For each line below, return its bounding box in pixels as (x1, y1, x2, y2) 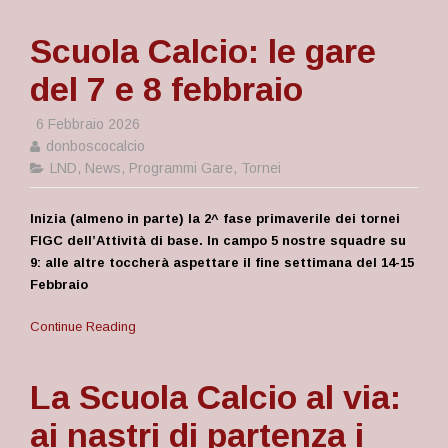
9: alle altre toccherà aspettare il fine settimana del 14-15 (30, 255, 414, 270)
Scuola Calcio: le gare (30, 32, 376, 70)
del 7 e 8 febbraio (30, 70, 303, 108)
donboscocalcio (42, 138, 145, 154)
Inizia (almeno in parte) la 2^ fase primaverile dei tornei (30, 211, 400, 226)
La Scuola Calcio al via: (30, 378, 401, 416)
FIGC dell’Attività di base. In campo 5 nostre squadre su (30, 233, 406, 248)
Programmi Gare (129, 160, 233, 176)
